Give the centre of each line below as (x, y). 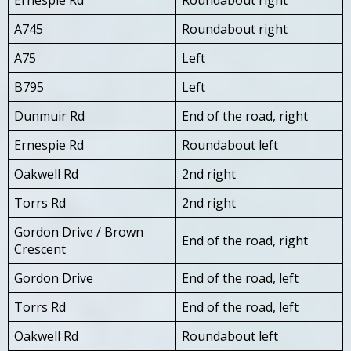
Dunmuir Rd (49, 116)
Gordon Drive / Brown (79, 232)
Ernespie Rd (49, 145)
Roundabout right (235, 29)
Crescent (40, 249)
